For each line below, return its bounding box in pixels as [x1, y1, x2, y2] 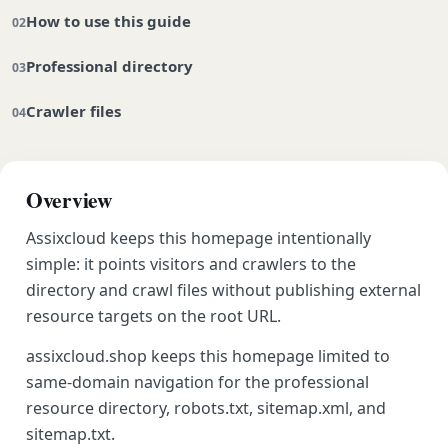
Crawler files [26, 101, 121, 121]
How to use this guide [26, 11, 191, 31]
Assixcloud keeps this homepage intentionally [26, 227, 371, 249]
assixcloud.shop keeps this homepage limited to [26, 345, 390, 367]
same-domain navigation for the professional [26, 371, 369, 393]
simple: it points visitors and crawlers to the [26, 253, 356, 275]
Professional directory [26, 56, 193, 76]
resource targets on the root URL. [26, 305, 281, 327]
